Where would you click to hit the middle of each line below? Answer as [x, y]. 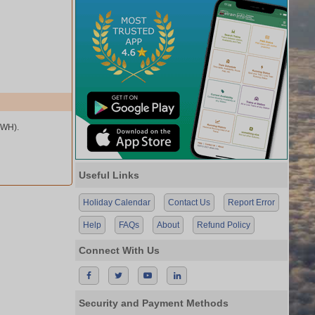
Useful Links [109, 175]
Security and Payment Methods [154, 303]
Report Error [251, 202]
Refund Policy [224, 225]
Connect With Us [119, 250]
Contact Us [189, 202]
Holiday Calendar [117, 202]
